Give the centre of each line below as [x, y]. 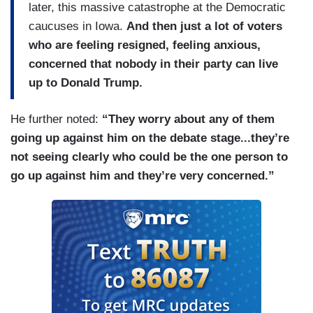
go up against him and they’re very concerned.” [143, 176]
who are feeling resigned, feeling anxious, [145, 45]
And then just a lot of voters [204, 26]
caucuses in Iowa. [78, 26]
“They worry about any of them [188, 119]
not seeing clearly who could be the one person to [149, 157]
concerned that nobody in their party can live [153, 64]
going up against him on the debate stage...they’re [150, 138]
